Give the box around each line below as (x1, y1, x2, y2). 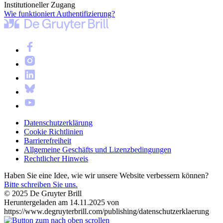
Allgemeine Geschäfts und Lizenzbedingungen (24, 145, 171, 154)
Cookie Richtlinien (24, 127, 83, 136)
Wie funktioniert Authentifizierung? (4, 9, 115, 18)
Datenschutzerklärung (24, 118, 93, 127)
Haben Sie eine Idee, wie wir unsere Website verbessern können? (4, 171, 209, 180)
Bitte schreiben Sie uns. (4, 180, 78, 189)
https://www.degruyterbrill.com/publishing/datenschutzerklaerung (4, 207, 209, 216)
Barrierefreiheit (24, 136, 71, 145)
